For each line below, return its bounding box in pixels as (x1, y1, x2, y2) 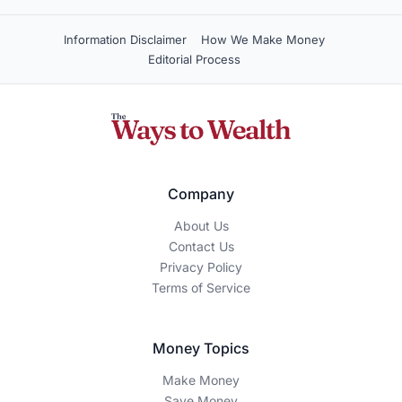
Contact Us (168, 239, 234, 255)
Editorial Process (147, 51, 240, 66)
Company (168, 185, 234, 204)
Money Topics (153, 339, 249, 358)
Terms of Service (152, 280, 250, 296)
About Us (173, 218, 229, 234)
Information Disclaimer (63, 31, 187, 47)
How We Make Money (200, 31, 325, 47)
